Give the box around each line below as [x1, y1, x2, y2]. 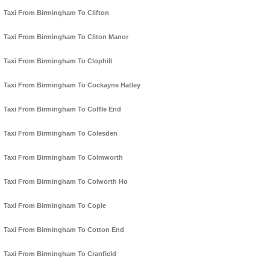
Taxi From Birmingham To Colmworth [4, 154, 123, 162]
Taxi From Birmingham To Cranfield [4, 250, 116, 258]
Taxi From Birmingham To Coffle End [4, 105, 121, 113]
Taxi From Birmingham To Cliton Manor [4, 33, 128, 41]
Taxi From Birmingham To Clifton [4, 9, 109, 17]
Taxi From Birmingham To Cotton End [4, 226, 124, 234]
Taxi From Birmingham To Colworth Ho [4, 178, 128, 186]
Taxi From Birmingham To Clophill [4, 57, 112, 65]
